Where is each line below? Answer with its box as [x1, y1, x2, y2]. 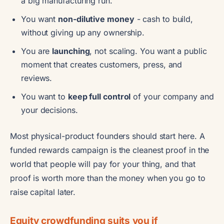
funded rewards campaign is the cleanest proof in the [10, 144, 209, 155]
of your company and [130, 91, 214, 101]
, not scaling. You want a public [89, 45, 207, 56]
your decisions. [21, 104, 78, 115]
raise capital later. [10, 186, 76, 197]
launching [52, 45, 90, 56]
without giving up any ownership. [21, 27, 145, 37]
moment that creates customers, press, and [21, 59, 182, 69]
